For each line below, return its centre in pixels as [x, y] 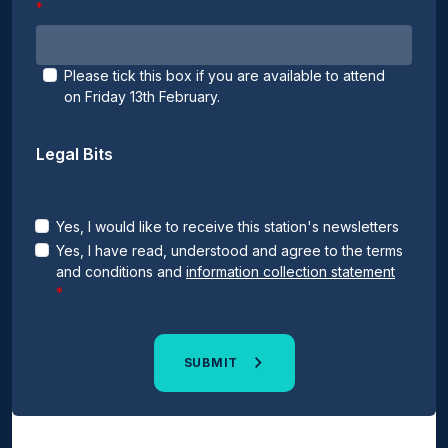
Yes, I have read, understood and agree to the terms [229, 250]
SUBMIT [212, 362]
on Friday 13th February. [142, 96]
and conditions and [121, 271]
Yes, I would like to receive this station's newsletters [227, 226]
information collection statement [290, 271]
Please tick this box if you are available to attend [224, 75]
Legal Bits [74, 153]
